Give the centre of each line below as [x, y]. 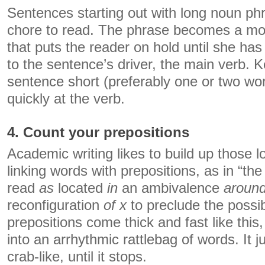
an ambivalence [171, 188]
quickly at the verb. [66, 99]
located [80, 188]
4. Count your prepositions [98, 132]
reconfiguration [55, 205]
